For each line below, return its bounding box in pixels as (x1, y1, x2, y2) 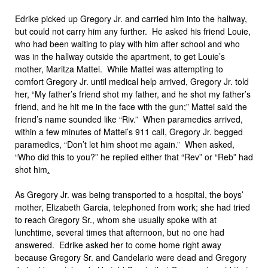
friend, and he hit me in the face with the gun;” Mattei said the (15, 100, 247, 112)
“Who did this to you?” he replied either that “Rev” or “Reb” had (15, 151, 253, 163)
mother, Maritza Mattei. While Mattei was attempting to (15, 63, 223, 75)
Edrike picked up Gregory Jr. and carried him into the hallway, (15, 13, 247, 25)
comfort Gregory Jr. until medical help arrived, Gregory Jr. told (15, 75, 249, 87)
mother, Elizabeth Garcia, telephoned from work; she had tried (15, 201, 250, 213)
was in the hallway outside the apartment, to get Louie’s (15, 50, 225, 62)
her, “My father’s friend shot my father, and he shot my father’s (15, 88, 251, 100)
